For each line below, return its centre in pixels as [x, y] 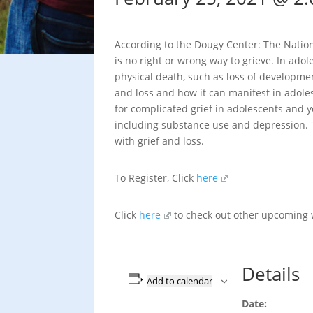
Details [271, 274]
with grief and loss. [160, 141]
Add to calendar [180, 281]
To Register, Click [156, 178]
